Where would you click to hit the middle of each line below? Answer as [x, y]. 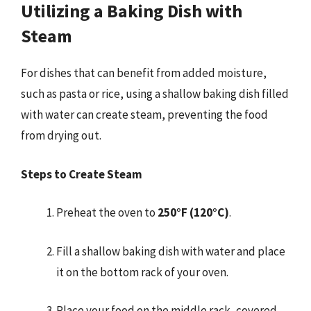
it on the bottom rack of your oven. [142, 272]
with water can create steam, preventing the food [144, 115]
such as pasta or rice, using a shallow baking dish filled [155, 94]
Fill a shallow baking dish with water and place [171, 251]
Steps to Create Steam [82, 174]
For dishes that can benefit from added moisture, [144, 73]
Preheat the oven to [107, 212]
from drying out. [61, 135]
